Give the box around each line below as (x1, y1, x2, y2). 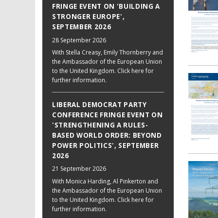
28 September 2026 (52, 36, 106, 44)
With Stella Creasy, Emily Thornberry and (52, 48, 163, 56)
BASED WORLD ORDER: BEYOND (52, 130, 162, 140)
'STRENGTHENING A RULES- (52, 120, 148, 129)
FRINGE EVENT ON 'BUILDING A (52, 2, 160, 11)
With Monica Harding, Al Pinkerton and (52, 177, 158, 185)
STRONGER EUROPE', (52, 12, 125, 21)
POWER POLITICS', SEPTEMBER (52, 141, 159, 150)
